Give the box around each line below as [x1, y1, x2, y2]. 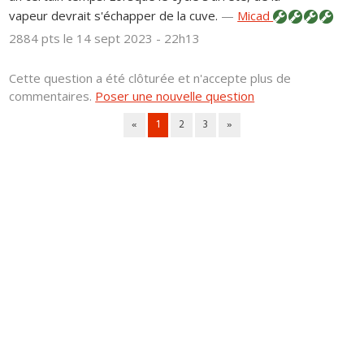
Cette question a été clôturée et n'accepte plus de [9, 70, 292, 87]
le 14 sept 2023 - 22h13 [63, 30, 201, 47]
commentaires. [9, 88, 96, 105]
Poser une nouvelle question [95, 88, 255, 105]
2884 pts [9, 30, 64, 47]
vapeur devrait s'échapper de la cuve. [9, 7, 219, 24]
